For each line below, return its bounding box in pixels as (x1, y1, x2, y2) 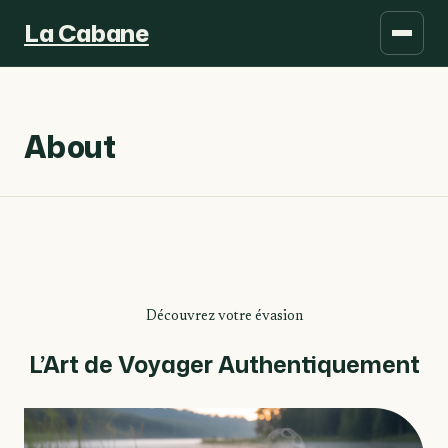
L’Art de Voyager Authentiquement (28, 348, 420, 380)
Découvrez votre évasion (145, 310, 303, 324)
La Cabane (24, 15, 149, 50)
